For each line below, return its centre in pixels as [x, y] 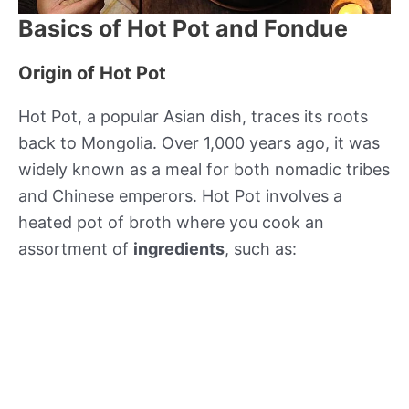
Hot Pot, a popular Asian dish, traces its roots [193, 116]
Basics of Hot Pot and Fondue [183, 28]
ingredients [179, 248]
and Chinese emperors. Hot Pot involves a [180, 195]
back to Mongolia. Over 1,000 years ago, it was [199, 142]
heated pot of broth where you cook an [171, 222]
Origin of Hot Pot [92, 73]
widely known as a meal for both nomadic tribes [204, 169]
